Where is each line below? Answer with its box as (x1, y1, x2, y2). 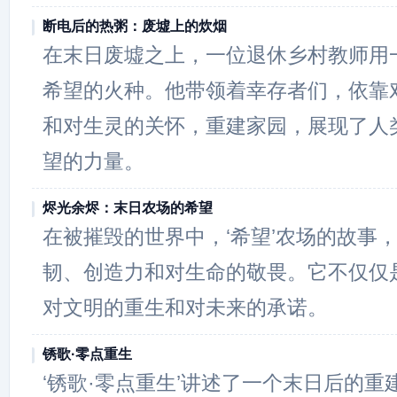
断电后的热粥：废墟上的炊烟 (43, 19, 227, 34)
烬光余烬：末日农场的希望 (43, 200, 213, 215)
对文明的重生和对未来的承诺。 (43, 296, 328, 319)
